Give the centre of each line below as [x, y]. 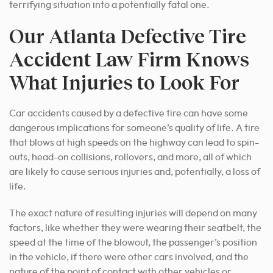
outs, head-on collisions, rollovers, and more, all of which [130, 157]
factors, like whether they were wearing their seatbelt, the [135, 228]
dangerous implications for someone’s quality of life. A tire [134, 128]
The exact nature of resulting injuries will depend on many [133, 213]
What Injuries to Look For [124, 82]
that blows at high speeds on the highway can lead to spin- [134, 142]
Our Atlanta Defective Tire [128, 35]
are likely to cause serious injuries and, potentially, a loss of [135, 172]
